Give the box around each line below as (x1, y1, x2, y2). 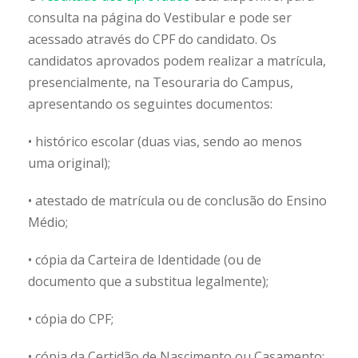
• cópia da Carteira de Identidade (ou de (28, 251, 261, 269)
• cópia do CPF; (28, 310, 113, 328)
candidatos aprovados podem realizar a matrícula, (28, 52, 326, 70)
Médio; (28, 213, 68, 232)
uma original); (28, 154, 110, 173)
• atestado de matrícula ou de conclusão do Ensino (28, 192, 327, 210)
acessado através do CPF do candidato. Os (28, 30, 276, 49)
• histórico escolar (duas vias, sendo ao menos (28, 133, 302, 151)
